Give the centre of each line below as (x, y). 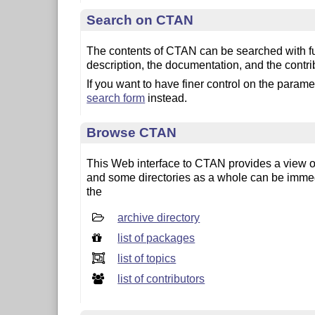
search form (116, 98)
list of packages (156, 238)
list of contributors (161, 279)
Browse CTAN (132, 133)
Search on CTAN (140, 20)
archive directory (159, 218)
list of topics (147, 259)
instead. (166, 98)
